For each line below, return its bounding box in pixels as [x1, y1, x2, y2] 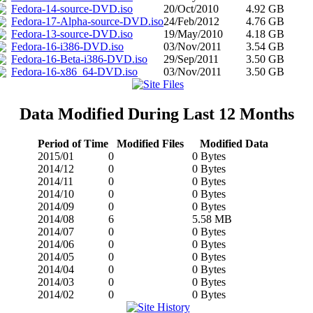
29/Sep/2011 [163, 53, 219, 66]
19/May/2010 [163, 28, 223, 41]
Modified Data [199, 138, 268, 150]
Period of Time [37, 138, 108, 150]
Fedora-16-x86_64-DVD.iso [11, 66, 138, 78]
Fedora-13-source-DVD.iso [11, 28, 133, 41]
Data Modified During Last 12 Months [19, 105, 294, 124]
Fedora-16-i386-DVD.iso [11, 41, 124, 53]
